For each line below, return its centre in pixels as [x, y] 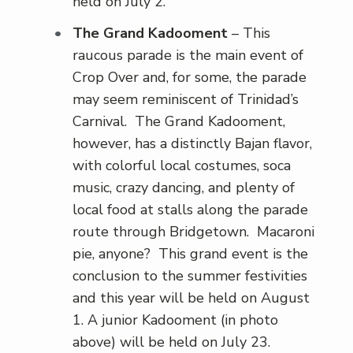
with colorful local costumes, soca [182, 166]
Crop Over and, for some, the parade [190, 78]
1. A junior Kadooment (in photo [175, 320]
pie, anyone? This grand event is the [190, 254]
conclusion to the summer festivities [190, 276]
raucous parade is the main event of [188, 56]
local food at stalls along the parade [190, 210]
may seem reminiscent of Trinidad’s [186, 100]
